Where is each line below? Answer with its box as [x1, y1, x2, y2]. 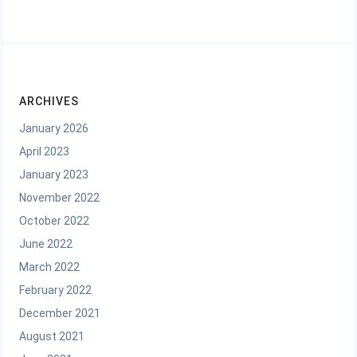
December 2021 [19, 307, 100, 320]
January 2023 [19, 168, 88, 182]
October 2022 [19, 214, 89, 228]
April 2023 [19, 145, 69, 159]
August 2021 [19, 330, 84, 343]
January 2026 [19, 122, 88, 135]
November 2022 [19, 191, 100, 205]
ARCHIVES [19, 95, 79, 108]
